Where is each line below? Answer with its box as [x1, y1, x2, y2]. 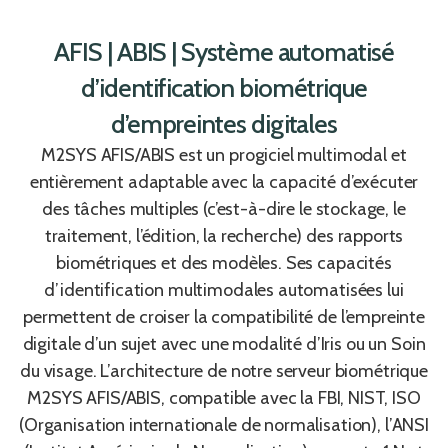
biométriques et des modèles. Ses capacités [56, 251, 392, 274]
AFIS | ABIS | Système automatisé [54, 35, 394, 68]
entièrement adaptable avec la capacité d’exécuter [29, 170, 419, 193]
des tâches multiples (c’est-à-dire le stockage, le [42, 197, 406, 220]
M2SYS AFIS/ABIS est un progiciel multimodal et [41, 143, 407, 166]
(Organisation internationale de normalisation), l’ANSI [19, 413, 429, 436]
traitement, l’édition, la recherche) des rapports [44, 224, 404, 247]
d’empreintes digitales [110, 107, 338, 140]
